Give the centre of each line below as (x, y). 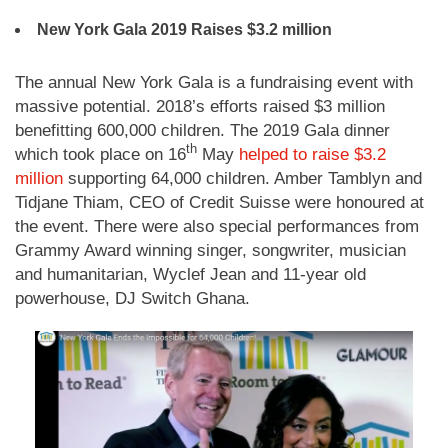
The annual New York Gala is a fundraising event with (214, 82)
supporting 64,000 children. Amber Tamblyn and (242, 178)
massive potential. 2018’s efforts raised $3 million (200, 106)
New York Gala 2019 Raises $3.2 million (184, 29)
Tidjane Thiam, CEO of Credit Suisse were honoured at (219, 202)
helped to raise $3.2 (312, 154)
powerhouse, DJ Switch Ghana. (132, 298)
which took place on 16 (100, 154)
